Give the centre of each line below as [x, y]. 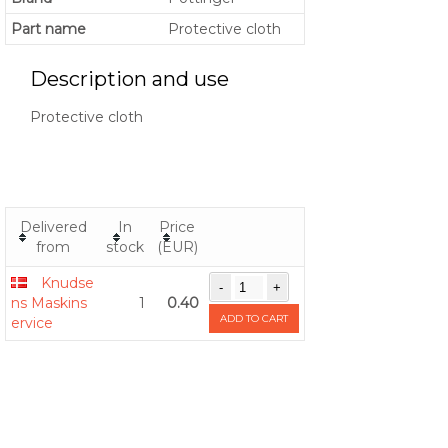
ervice [32, 323]
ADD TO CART [254, 319]
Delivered [53, 227]
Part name [48, 29]
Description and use [129, 79]
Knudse [67, 283]
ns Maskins [49, 303]
